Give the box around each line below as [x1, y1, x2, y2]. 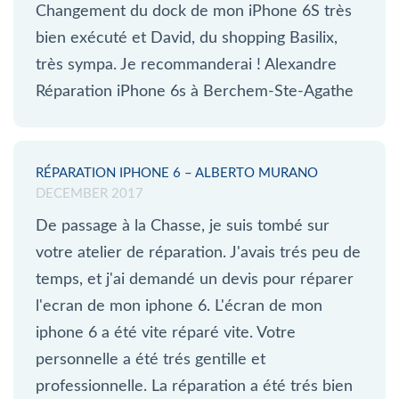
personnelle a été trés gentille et [36, 351, 265, 368]
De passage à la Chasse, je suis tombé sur [36, 217, 330, 234]
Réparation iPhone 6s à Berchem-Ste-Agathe [36, 83, 354, 100]
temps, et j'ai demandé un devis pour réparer [36, 271, 354, 288]
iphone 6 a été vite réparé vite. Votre [36, 324, 296, 341]
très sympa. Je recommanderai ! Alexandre [36, 56, 337, 73]
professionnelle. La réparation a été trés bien [36, 378, 353, 395]
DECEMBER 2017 [36, 186, 143, 200]
